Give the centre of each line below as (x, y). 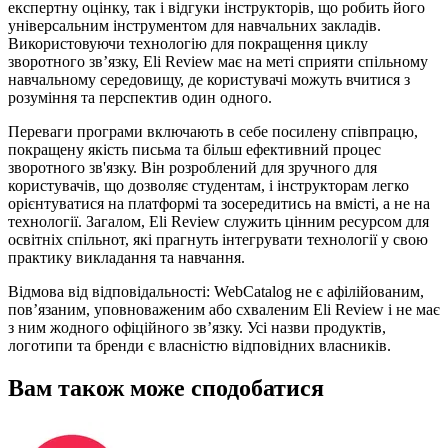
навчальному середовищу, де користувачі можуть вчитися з (209, 79)
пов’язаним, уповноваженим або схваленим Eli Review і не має (224, 309)
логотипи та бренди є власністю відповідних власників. (199, 345)
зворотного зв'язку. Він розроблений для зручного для (192, 167)
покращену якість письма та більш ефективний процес (194, 149)
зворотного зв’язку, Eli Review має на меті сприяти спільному (218, 61)
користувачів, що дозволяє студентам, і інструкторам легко (208, 185)
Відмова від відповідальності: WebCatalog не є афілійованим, (216, 291)
